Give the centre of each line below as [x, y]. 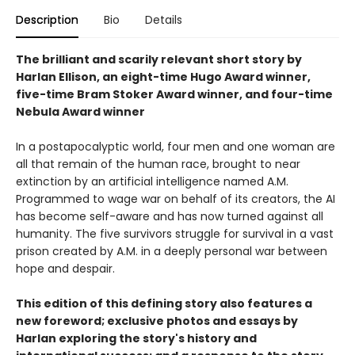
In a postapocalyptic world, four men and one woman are [176, 147]
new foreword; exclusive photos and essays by [157, 321]
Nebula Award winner [80, 112]
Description [47, 20]
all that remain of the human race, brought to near [158, 164]
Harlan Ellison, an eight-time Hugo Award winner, [163, 77]
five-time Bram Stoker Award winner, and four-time [174, 95]
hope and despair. [65, 269]
